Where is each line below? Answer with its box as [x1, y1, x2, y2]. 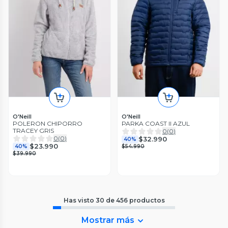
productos [129, 196, 165, 204]
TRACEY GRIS [13, 126, 54, 134]
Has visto [63, 196, 96, 204]
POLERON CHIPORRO [13, 119, 82, 127]
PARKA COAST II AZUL [122, 119, 190, 127]
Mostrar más [81, 215, 134, 225]
